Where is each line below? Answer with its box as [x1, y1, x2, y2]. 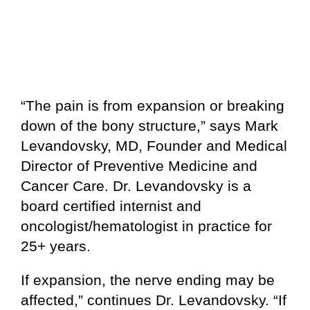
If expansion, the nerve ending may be [21, 271, 275, 288]
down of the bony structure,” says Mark [21, 117, 278, 134]
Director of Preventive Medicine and [21, 157, 257, 174]
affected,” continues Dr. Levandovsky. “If [21, 291, 286, 308]
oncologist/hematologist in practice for [21, 217, 272, 234]
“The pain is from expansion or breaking [21, 97, 284, 113]
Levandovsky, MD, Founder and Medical [21, 137, 287, 154]
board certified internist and [21, 197, 201, 214]
